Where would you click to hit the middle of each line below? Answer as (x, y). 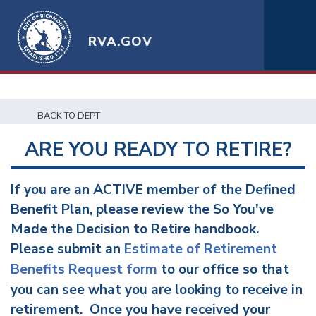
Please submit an (67, 249)
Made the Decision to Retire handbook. (136, 229)
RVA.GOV (121, 42)
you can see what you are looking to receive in (157, 290)
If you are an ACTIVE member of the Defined (153, 190)
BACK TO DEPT (69, 116)
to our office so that (223, 269)
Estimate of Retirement (201, 249)
